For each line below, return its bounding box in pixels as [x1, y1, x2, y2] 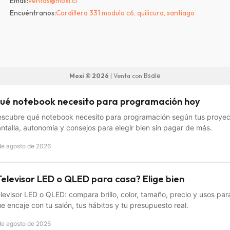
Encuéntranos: [10, 8, 56, 18]
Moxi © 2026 [69, 72, 109, 80]
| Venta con [109, 72, 144, 80]
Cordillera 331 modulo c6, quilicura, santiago [56, 8, 195, 18]
